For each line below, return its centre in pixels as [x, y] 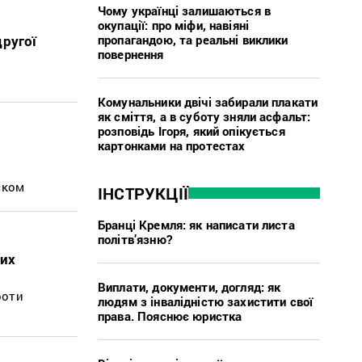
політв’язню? [135, 239]
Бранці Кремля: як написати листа [196, 224]
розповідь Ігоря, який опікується [192, 130]
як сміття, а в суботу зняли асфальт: [204, 116]
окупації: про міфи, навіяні [174, 25]
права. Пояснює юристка [170, 316]
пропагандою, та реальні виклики [193, 39]
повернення [131, 54]
